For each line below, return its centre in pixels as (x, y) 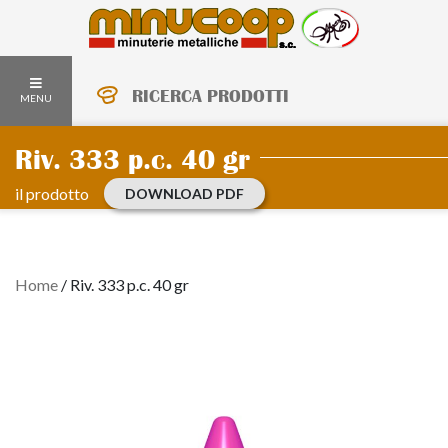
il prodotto (52, 193)
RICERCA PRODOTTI (210, 96)
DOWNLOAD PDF (184, 193)
